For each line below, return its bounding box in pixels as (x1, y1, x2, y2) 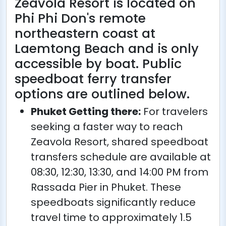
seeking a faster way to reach (31, 120, 183, 134)
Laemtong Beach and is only (15, 40, 199, 58)
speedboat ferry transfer (15, 70, 172, 88)
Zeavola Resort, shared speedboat (31, 135, 208, 149)
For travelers (141, 104, 208, 119)
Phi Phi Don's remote (15, 10, 146, 27)
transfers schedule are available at (31, 150, 211, 164)
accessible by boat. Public (15, 55, 182, 73)
